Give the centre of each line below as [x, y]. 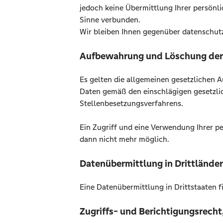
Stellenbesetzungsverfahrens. [131, 103]
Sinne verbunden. [110, 20]
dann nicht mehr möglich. [124, 139]
